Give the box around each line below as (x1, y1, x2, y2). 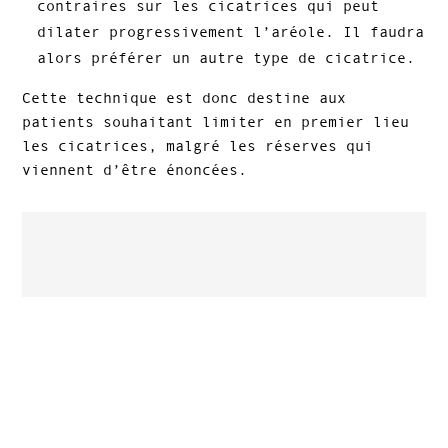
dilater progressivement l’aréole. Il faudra (37, 23, 425, 41)
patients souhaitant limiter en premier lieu (22, 113, 410, 131)
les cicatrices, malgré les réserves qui (22, 137, 374, 155)
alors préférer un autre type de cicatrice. (37, 49, 416, 67)
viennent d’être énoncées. (22, 161, 248, 179)
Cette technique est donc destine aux (22, 89, 347, 107)
